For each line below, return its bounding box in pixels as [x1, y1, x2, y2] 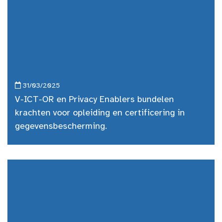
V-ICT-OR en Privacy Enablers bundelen [15, 95, 174, 105]
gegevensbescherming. [15, 122, 107, 131]
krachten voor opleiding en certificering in [15, 109, 185, 118]
